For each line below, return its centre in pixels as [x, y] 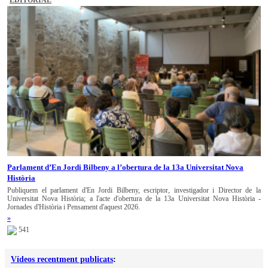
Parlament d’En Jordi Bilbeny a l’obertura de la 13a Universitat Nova [125, 167]
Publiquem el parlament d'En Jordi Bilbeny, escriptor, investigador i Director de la [134, 191]
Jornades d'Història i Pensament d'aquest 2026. [74, 207]
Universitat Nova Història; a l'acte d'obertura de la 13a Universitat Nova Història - [134, 199]
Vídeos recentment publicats [62, 259]
